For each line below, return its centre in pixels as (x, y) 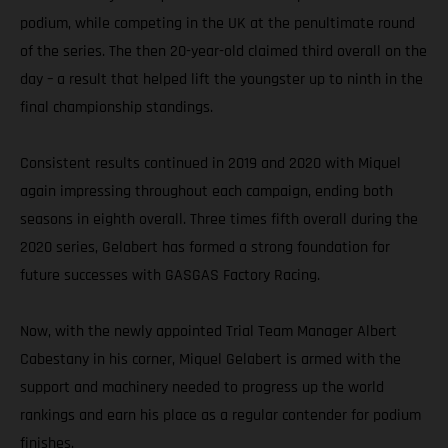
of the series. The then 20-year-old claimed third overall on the (223, 52)
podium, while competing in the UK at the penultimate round (217, 24)
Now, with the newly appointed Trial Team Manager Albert (208, 332)
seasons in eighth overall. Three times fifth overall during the (219, 220)
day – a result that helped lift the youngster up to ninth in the (221, 80)
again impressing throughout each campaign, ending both (206, 192)
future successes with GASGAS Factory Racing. (170, 276)
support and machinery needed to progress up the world (202, 388)
